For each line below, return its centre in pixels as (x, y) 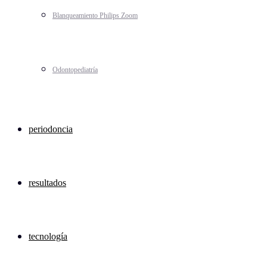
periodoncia (51, 129)
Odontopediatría (75, 70)
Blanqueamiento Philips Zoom (95, 15)
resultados (47, 183)
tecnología (48, 236)
